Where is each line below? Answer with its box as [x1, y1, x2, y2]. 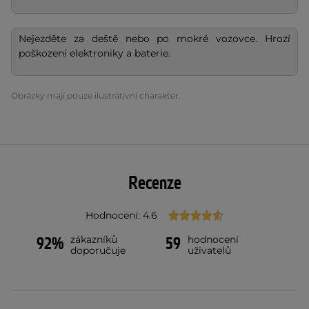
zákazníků [70, 232, 118, 246]
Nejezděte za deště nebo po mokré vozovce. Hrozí [19, 32, 290, 45]
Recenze [128, 171, 181, 195]
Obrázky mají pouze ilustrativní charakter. [11, 90, 181, 101]
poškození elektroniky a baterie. [19, 46, 170, 59]
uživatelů [188, 243, 231, 257]
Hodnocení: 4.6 [86, 208, 157, 221]
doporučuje [70, 243, 126, 257]
